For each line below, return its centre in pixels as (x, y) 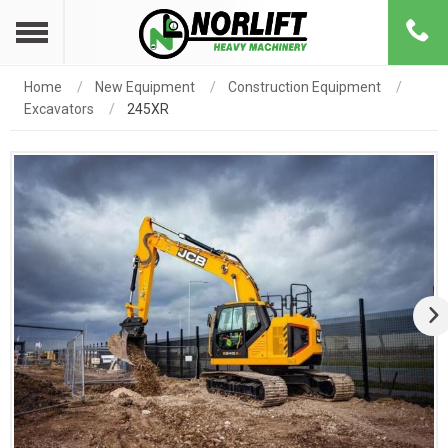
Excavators (59, 109)
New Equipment (145, 87)
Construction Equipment (304, 87)
